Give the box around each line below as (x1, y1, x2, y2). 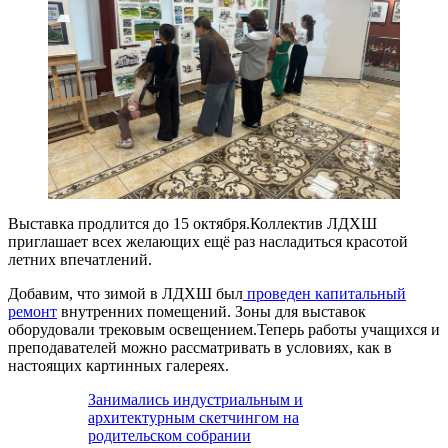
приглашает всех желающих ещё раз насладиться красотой (8, 233, 408, 251)
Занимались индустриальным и (88, 391, 303, 409)
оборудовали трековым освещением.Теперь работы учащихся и (8, 321, 440, 339)
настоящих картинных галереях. (8, 357, 229, 375)
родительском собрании (88, 427, 251, 445)
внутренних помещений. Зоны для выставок (57, 303, 366, 321)
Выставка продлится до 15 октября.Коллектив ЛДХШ (8, 215, 377, 233)
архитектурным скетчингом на (88, 409, 299, 427)
